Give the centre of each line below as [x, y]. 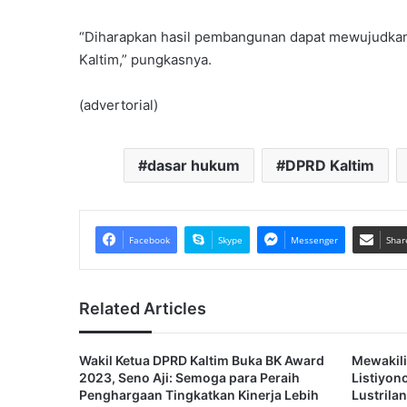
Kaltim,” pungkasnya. [145, 60]
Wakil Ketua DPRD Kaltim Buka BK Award [202, 360]
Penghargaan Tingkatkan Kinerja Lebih [199, 395]
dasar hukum [193, 165]
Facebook [149, 240]
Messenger [314, 240]
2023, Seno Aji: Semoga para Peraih [189, 377]
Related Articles [143, 308]
